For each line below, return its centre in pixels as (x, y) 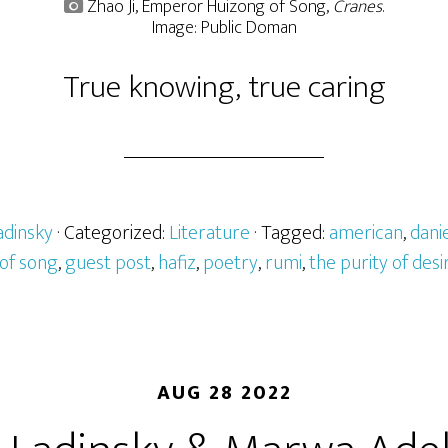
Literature (209, 233)
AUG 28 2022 (224, 393)
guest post (108, 263)
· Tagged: (291, 233)
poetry (230, 263)
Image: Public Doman (224, 28)
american (366, 233)
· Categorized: (113, 233)
